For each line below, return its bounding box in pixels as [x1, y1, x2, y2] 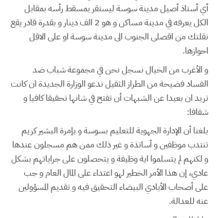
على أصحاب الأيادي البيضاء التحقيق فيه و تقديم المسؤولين [18, 180, 208, 194]
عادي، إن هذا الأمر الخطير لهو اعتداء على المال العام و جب [24, 166, 208, 180]
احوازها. [182, 44, 208, 57]
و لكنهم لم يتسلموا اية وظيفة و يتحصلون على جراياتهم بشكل [11, 152, 208, 165]
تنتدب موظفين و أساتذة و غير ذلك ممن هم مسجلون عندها [12, 138, 208, 151]
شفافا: [187, 105, 208, 118]
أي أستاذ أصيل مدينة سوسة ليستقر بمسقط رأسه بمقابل [24, 1, 208, 15]
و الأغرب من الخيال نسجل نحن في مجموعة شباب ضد [33, 62, 208, 76]
